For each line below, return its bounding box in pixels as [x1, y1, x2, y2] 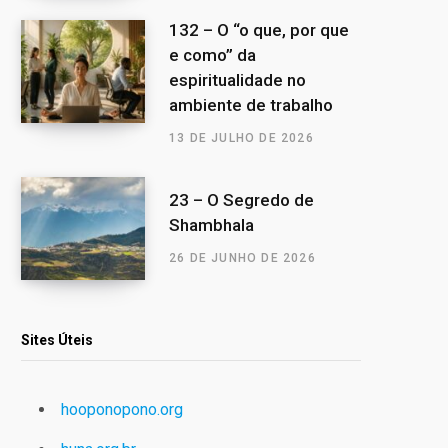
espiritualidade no [169, 69, 306, 90]
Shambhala [169, 214, 254, 235]
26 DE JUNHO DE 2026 [169, 250, 316, 265]
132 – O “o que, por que [169, 19, 349, 40]
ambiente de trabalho [169, 94, 333, 115]
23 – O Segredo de [169, 189, 314, 210]
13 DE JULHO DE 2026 [169, 130, 314, 145]
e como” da [169, 44, 256, 65]
